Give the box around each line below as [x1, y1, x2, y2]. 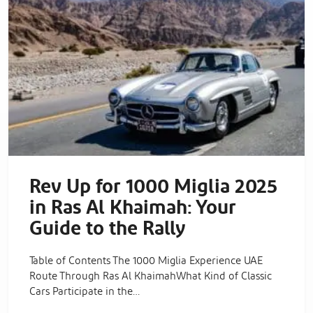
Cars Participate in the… [29, 281, 140, 302]
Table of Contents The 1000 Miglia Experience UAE [29, 250, 263, 271]
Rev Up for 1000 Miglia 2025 [29, 167, 277, 207]
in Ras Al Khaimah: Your [29, 188, 236, 228]
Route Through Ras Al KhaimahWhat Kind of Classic [29, 265, 272, 286]
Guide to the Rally [29, 209, 185, 249]
